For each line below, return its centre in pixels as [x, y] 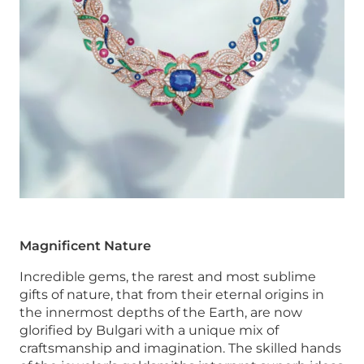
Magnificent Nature [85, 245]
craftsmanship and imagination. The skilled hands [180, 348]
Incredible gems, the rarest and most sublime [168, 276]
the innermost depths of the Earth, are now [161, 312]
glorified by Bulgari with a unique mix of [149, 330]
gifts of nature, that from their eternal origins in [172, 294]
